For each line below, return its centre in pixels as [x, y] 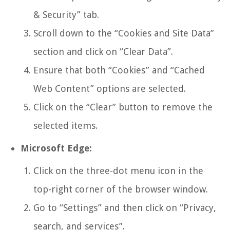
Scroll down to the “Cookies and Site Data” [124, 33]
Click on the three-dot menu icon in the [118, 170]
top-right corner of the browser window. [121, 189]
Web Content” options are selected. [110, 88]
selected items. [65, 125]
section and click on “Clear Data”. [103, 51]
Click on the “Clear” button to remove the [123, 107]
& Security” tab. [66, 14]
